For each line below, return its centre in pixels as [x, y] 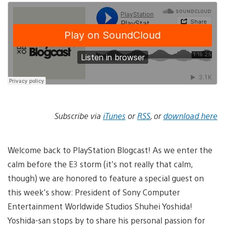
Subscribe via [79, 116]
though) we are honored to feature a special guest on [106, 178]
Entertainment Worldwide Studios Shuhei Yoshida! [100, 206]
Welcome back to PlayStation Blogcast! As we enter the [110, 150]
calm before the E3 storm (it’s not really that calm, [100, 164]
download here [190, 116]
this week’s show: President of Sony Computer [94, 192]
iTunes [114, 116]
